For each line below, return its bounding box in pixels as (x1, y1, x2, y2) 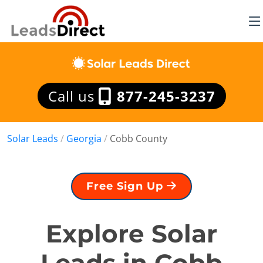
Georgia (66, 132, 102, 145)
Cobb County (110, 132, 167, 145)
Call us (48, 86, 99, 106)
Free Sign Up (86, 180, 167, 193)
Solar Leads (7, 132, 58, 145)
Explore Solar (46, 218, 217, 249)
